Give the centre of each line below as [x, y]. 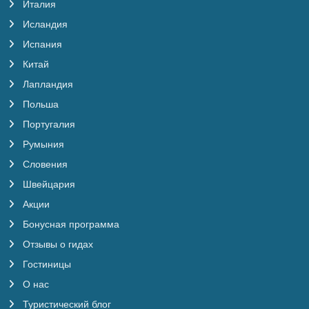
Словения [44, 165]
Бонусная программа [70, 225]
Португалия [48, 124]
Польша [39, 104]
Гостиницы [46, 265]
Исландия [44, 24]
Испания [41, 44]
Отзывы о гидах [57, 245]
